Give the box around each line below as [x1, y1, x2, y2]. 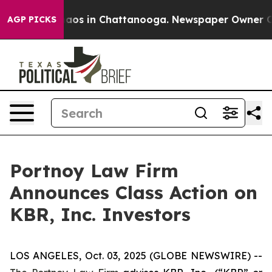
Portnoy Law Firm [10, 159, 178, 182]
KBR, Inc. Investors [10, 203, 191, 226]
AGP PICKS [7, 14, 56, 25]
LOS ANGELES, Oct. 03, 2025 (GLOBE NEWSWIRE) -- [10, 250, 262, 262]
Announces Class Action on [10, 181, 257, 204]
